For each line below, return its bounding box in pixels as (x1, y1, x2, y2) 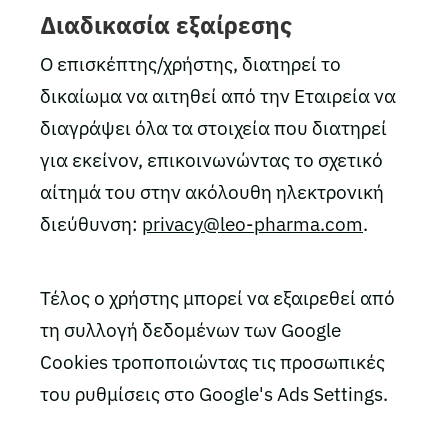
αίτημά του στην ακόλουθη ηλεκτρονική (40, 180, 384, 204)
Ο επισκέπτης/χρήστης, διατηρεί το (40, 52, 341, 76)
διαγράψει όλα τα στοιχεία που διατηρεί (40, 116, 387, 140)
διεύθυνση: (40, 212, 142, 236)
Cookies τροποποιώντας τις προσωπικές (40, 350, 385, 374)
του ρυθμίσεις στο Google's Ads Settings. (40, 382, 388, 406)
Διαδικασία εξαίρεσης (40, 9, 292, 41)
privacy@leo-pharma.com (142, 212, 363, 236)
